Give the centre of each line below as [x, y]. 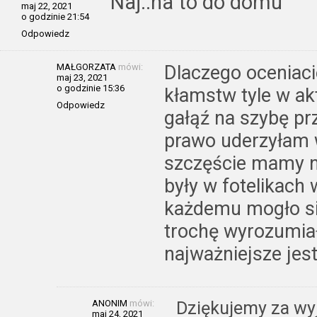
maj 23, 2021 [82, 77]
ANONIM [110, 303]
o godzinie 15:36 [91, 88]
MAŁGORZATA [86, 67]
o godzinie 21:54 [55, 16]
